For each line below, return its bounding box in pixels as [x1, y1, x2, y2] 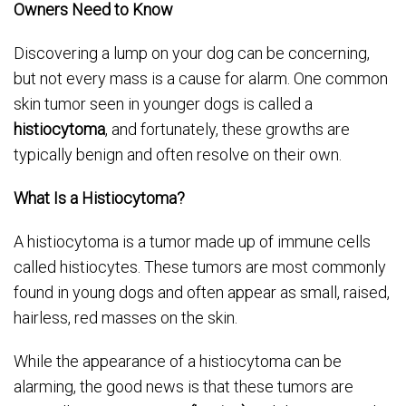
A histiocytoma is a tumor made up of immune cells [14, 232, 371, 251]
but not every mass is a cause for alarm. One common [14, 69, 388, 88]
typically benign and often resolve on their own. [14, 145, 342, 164]
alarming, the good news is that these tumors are [14, 377, 353, 396]
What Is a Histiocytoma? [14, 188, 185, 208]
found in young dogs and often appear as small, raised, [14, 283, 390, 302]
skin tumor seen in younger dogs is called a [14, 94, 313, 113]
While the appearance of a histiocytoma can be [14, 352, 342, 371]
